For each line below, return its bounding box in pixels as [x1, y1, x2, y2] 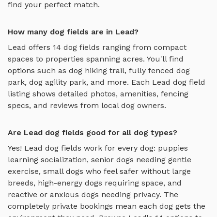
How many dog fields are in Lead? [8, 27, 139, 37]
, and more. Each [86, 77, 152, 87]
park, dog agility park [8, 77, 86, 87]
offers [26, 43, 53, 52]
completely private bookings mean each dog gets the [8, 201, 205, 211]
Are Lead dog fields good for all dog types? [8, 128, 177, 138]
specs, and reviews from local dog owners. [8, 101, 166, 110]
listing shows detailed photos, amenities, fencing [8, 89, 188, 99]
